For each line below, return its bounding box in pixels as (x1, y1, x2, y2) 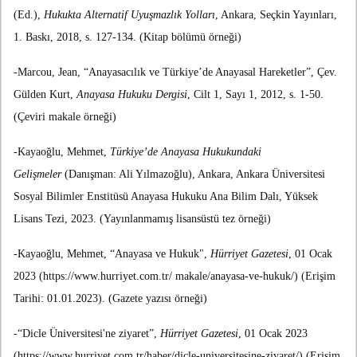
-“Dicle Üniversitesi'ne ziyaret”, (14, 328, 160, 340)
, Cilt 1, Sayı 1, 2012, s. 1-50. (187, 88, 324, 101)
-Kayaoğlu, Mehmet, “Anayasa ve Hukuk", (14, 248, 210, 261)
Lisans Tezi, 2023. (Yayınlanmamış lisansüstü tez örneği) (14, 213, 271, 226)
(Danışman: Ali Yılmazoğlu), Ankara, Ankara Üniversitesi (61, 168, 325, 181)
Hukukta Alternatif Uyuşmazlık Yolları (44, 9, 215, 22)
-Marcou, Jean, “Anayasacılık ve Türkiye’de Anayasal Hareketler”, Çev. (14, 66, 337, 79)
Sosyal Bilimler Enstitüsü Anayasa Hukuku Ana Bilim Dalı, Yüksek (14, 190, 318, 203)
